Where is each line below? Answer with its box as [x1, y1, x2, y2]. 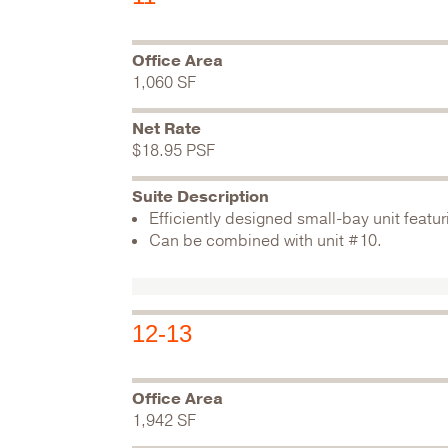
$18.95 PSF [132, 140, 215, 162]
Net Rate [132, 118, 201, 140]
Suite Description [132, 186, 269, 208]
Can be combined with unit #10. [149, 230, 382, 252]
